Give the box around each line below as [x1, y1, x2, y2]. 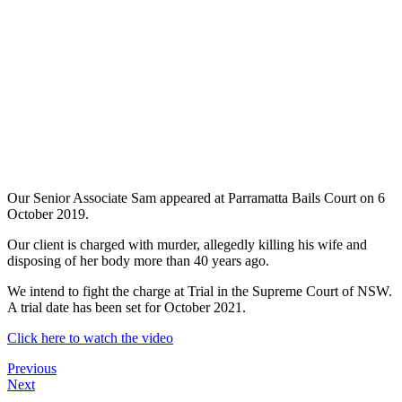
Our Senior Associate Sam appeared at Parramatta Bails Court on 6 [7, 190, 385, 206]
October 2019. [7, 206, 89, 223]
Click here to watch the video [7, 330, 173, 346]
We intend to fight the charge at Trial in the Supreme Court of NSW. [7, 284, 392, 300]
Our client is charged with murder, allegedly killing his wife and [7, 237, 367, 253]
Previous [7, 361, 57, 377]
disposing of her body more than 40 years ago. [7, 253, 269, 269]
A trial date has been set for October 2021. [7, 300, 246, 316]
